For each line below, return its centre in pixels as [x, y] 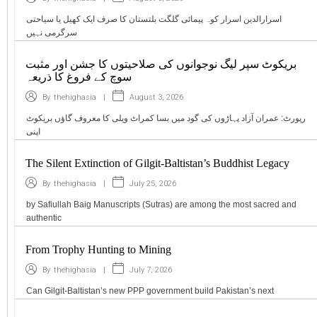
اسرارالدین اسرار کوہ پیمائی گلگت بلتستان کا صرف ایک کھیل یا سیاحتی [154, 19]
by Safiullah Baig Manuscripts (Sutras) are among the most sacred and [161, 205]
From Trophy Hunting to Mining [98, 250]
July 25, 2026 [153, 183]
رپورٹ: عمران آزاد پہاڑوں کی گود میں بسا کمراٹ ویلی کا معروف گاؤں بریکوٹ [166, 119]
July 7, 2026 [151, 270]
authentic [44, 218]
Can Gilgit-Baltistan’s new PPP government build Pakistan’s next [150, 291]
